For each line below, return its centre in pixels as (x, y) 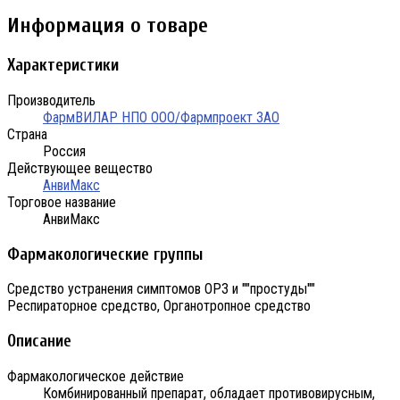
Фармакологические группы (105, 254)
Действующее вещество (80, 168)
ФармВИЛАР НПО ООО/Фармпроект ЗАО (161, 117)
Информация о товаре (108, 26)
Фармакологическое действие (96, 376)
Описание (39, 342)
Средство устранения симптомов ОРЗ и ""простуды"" (161, 289)
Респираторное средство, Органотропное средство (159, 306)
